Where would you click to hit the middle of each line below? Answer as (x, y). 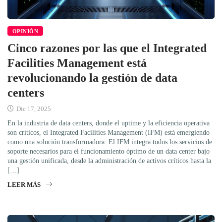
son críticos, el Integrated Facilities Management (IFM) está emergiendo (109, 132)
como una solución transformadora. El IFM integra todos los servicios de (110, 142)
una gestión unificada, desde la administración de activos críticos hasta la (109, 161)
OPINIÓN (26, 31)
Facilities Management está (77, 63)
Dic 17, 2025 (33, 109)
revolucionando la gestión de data (92, 78)
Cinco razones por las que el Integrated (107, 48)
